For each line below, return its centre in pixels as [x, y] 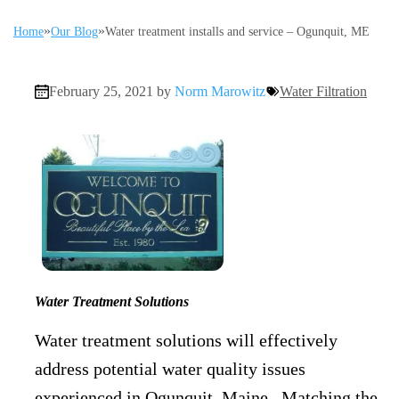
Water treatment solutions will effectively [186, 340]
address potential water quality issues [170, 369]
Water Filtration [323, 91]
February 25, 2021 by [112, 91]
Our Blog [74, 32]
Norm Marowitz [220, 91]
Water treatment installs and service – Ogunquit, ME [237, 32]
